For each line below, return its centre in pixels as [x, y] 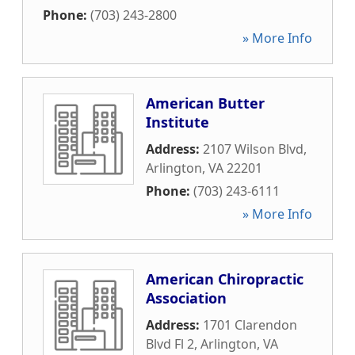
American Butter [205, 103]
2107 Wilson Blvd [253, 149]
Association [186, 298]
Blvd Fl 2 [170, 344]
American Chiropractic [225, 279]
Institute [177, 122]
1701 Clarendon [250, 325]
